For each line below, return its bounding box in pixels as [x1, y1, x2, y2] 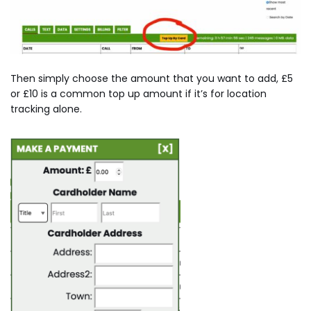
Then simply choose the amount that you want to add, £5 [10, 71, 293, 85]
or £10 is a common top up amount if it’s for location [10, 86, 267, 101]
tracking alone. [10, 101, 82, 116]
